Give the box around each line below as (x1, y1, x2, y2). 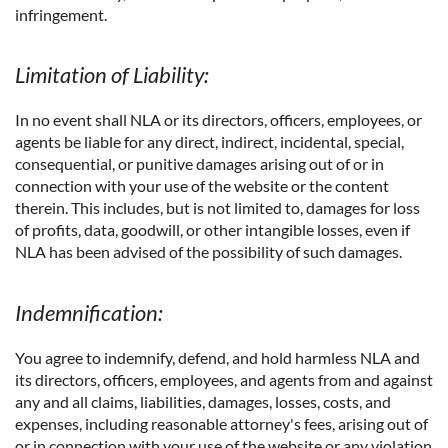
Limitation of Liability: (15, 61, 209, 89)
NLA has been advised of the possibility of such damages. (15, 242, 402, 262)
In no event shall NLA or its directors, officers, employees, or (15, 110, 422, 130)
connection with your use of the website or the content (15, 176, 389, 196)
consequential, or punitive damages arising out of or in (15, 154, 384, 174)
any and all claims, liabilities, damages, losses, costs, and (15, 391, 391, 411)
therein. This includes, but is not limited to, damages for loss (15, 198, 420, 218)
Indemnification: (15, 298, 163, 326)
